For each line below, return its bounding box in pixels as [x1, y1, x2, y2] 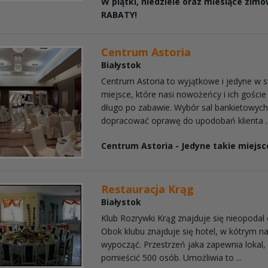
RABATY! [101, 8, 138, 20]
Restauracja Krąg [101, 181, 194, 196]
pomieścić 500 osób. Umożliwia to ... [101, 251, 242, 263]
